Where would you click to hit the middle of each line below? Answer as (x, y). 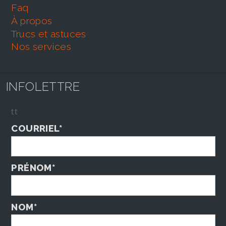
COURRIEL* (37, 129)
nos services (45, 47)
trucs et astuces (51, 34)
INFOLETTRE (43, 87)
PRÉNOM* (34, 167)
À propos (35, 20)
